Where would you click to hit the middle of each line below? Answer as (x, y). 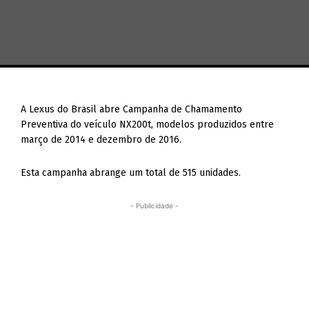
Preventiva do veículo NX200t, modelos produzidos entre (148, 124)
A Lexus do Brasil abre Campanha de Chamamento (132, 109)
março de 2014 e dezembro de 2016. (101, 140)
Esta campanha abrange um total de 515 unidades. (131, 173)
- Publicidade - (154, 206)
